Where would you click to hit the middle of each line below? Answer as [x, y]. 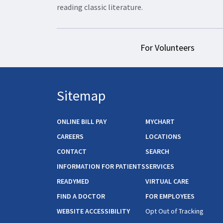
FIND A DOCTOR [81, 196]
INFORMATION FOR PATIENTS [101, 167]
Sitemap [81, 96]
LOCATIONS [163, 137]
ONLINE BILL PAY [82, 122]
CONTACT [72, 152]
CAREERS [70, 137]
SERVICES [160, 167]
